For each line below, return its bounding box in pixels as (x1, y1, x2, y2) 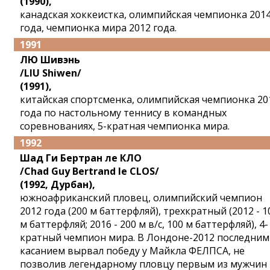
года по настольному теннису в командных (20, 106, 227, 119)
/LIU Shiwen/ (20, 66, 81, 80)
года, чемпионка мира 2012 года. (20, 21, 177, 34)
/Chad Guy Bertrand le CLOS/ (20, 165, 159, 178)
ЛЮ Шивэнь (20, 53, 80, 66)
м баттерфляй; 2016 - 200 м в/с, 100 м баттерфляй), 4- (20, 218, 268, 231)
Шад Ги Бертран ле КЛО (20, 151, 142, 165)
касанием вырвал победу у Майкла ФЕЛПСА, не (20, 244, 245, 257)
